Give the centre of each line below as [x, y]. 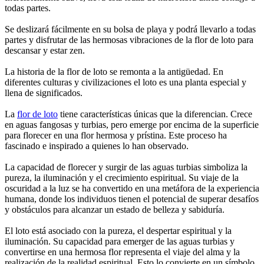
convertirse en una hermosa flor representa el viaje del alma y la [122, 252]
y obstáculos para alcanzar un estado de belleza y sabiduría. [115, 210]
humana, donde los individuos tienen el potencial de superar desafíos [132, 199]
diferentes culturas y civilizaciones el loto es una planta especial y [126, 82]
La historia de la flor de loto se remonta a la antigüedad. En [114, 72]
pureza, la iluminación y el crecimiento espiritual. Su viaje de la [122, 178]
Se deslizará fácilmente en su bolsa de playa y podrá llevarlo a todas [130, 29]
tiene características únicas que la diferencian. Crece [155, 114]
